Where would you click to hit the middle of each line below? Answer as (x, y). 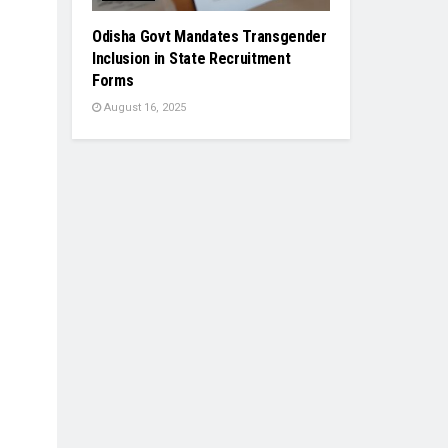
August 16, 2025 (143, 108)
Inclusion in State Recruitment (191, 59)
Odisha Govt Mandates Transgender (209, 37)
